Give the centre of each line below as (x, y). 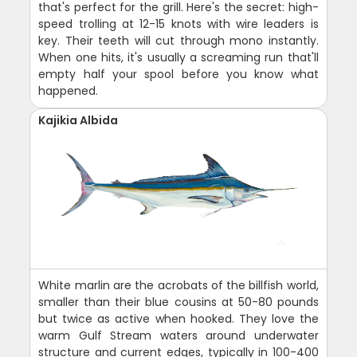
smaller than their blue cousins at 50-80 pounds (178, 302)
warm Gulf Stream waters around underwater (178, 335)
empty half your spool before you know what (178, 74)
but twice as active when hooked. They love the (178, 318)
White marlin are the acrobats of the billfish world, (178, 285)
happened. (69, 90)
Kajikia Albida (78, 120)
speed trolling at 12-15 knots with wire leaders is (178, 24)
